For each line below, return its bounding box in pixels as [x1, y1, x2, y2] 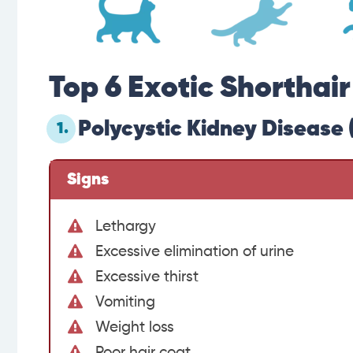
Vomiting [95, 295, 155, 310]
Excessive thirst [95, 269, 199, 285]
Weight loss [95, 320, 174, 336]
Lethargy [95, 219, 156, 235]
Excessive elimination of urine [95, 244, 294, 260]
